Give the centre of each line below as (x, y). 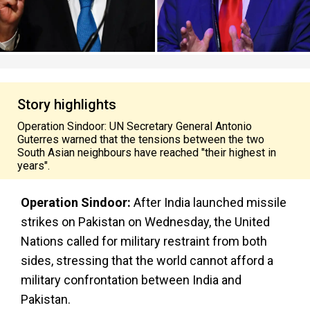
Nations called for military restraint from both (144, 241)
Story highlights (67, 104)
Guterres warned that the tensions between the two (141, 139)
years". (34, 166)
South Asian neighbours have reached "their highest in (147, 153)
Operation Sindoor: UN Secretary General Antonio (135, 126)
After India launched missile (209, 202)
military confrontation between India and (131, 280)
